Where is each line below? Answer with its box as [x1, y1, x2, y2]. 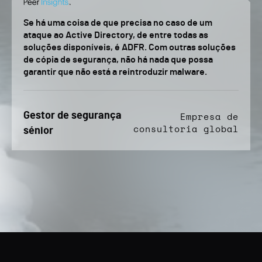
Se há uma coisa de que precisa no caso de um [23, 18, 212, 27]
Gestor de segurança [23, 111, 122, 121]
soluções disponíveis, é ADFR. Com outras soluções [23, 43, 236, 52]
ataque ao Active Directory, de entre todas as [23, 30, 208, 40]
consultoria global [133, 125, 239, 134]
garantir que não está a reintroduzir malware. [23, 67, 207, 77]
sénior [23, 126, 53, 136]
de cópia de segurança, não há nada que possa [23, 55, 213, 64]
